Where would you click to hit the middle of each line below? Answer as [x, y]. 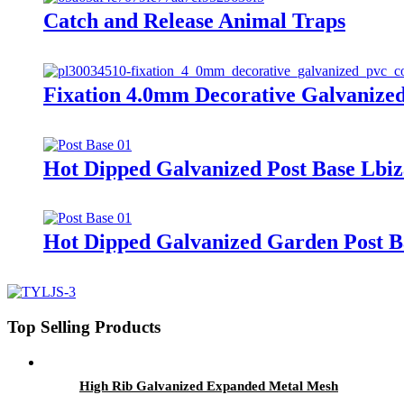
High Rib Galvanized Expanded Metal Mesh [209, 386]
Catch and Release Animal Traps [194, 20]
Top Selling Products [84, 327]
